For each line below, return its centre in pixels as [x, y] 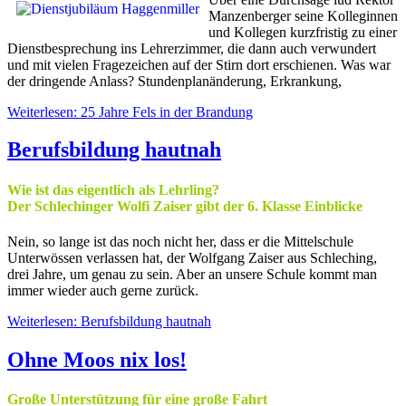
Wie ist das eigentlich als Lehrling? [113, 189]
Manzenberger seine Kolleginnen [303, 15]
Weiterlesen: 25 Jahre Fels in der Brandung [130, 111]
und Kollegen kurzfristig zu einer [303, 32]
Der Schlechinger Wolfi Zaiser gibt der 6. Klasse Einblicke [185, 206]
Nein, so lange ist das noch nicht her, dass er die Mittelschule [180, 241]
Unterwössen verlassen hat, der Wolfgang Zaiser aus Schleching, [192, 257]
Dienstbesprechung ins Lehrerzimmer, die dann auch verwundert [192, 48]
